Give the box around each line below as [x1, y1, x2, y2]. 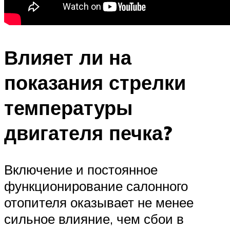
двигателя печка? [4, 120, 172, 145]
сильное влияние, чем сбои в [4, 210, 184, 227]
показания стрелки [4, 69, 186, 95]
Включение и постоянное [4, 161, 158, 178]
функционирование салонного [4, 178, 188, 195]
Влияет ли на [4, 44, 131, 70]
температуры [4, 94, 132, 120]
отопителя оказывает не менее [4, 194, 194, 211]
